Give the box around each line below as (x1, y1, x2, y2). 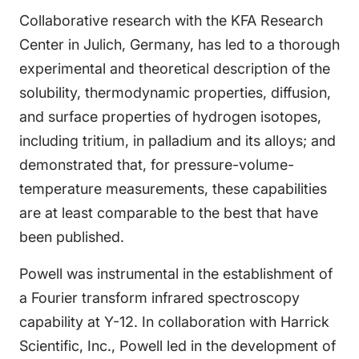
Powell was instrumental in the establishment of (19, 265, 333, 282)
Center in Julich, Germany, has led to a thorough (19, 36, 340, 53)
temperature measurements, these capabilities (19, 180, 327, 197)
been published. (19, 228, 124, 245)
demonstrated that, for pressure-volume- (19, 156, 294, 173)
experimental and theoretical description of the (19, 60, 330, 77)
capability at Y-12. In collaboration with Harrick (19, 313, 329, 330)
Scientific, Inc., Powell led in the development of (19, 337, 336, 354)
